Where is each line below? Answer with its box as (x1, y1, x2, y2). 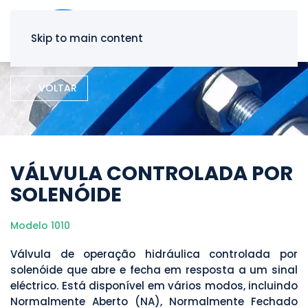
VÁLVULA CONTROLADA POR (10, 159, 294, 188)
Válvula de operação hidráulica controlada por (10, 247, 298, 262)
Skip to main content (31, 31, 143, 45)
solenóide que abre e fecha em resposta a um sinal (10, 263, 298, 278)
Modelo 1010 (10, 219, 70, 233)
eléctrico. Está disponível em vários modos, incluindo (10, 278, 298, 294)
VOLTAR (38, 81, 77, 96)
